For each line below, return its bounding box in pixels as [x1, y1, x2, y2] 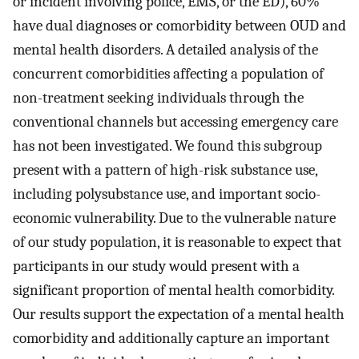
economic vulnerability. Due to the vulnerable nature [13, 208, 336, 227]
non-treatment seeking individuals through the [13, 88, 304, 107]
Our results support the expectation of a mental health [13, 305, 345, 323]
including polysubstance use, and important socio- [13, 184, 321, 203]
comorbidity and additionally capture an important [13, 329, 329, 347]
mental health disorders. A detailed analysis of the [13, 40, 318, 58]
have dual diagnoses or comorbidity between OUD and [13, 16, 346, 34]
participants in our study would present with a [13, 256, 300, 275]
